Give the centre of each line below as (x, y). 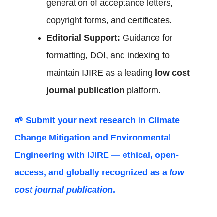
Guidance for (146, 38)
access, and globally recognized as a (92, 172)
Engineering (40, 155)
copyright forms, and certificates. (109, 20)
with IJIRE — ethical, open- (122, 155)
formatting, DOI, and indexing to (108, 55)
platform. (143, 90)
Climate (164, 120)
